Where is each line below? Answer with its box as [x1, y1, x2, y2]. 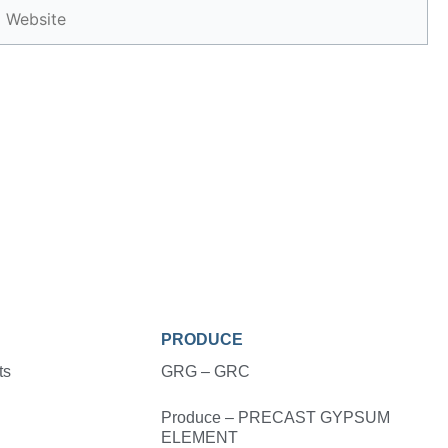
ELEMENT [160, 429, 238, 446]
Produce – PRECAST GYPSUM [160, 409, 390, 426]
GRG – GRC [160, 363, 250, 380]
